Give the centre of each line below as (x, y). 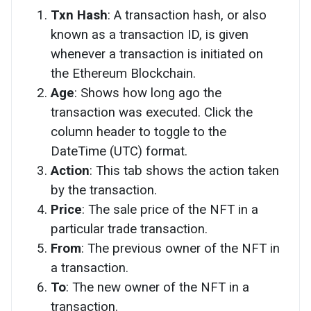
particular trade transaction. (129, 229)
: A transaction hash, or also (187, 15)
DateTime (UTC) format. (119, 151)
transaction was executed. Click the (152, 112)
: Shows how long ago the (148, 93)
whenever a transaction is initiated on (157, 54)
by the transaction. (104, 190)
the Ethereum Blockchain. (123, 73)
